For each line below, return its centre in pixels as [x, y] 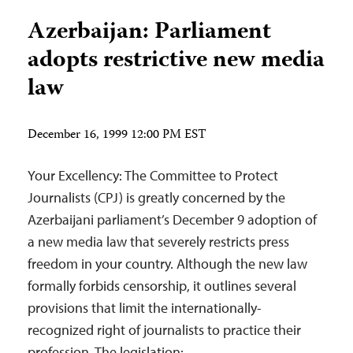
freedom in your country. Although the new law [167, 264]
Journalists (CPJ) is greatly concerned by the [156, 197]
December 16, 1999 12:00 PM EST [117, 136]
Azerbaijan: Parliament [149, 33]
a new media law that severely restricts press [158, 242]
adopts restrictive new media [176, 61]
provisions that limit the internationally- [145, 308]
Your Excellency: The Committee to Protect [153, 175]
